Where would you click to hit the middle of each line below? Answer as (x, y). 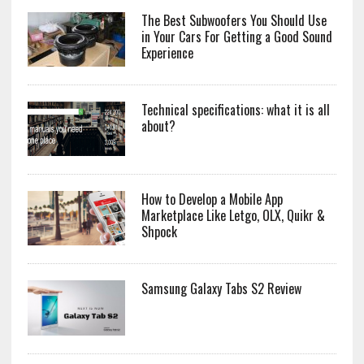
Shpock (159, 232)
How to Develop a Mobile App (212, 199)
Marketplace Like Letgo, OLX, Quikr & (233, 216)
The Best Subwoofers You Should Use (234, 21)
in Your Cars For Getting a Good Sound (236, 37)
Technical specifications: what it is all (235, 110)
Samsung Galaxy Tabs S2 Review (221, 289)
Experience (167, 53)
